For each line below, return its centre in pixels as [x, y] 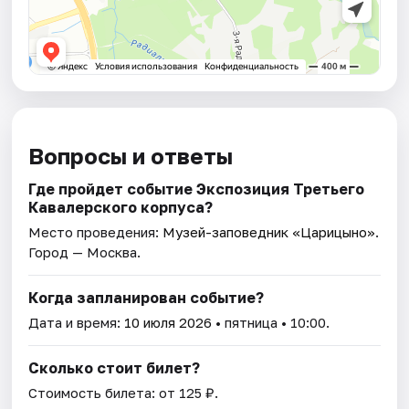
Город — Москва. [85, 252]
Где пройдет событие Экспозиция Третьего [197, 189]
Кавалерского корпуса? [121, 208]
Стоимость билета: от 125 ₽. [124, 393]
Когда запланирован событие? [147, 298]
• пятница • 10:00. [271, 323]
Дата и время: [77, 323]
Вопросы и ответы [131, 156]
